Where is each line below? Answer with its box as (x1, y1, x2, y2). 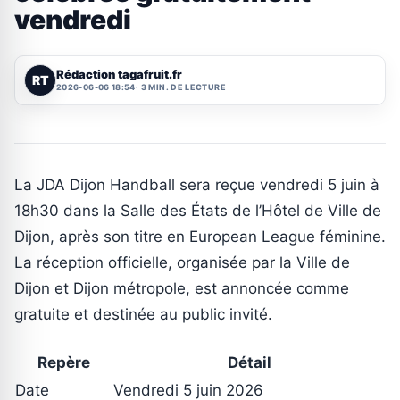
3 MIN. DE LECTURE (140, 82, 226, 93)
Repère (37, 353, 90, 371)
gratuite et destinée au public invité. (14, 304, 272, 323)
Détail (227, 353, 271, 371)
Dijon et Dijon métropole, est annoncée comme (14, 279, 349, 297)
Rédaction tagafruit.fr (56, 67, 182, 82)
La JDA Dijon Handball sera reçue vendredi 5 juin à (14, 175, 379, 194)
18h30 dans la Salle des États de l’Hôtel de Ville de (14, 201, 381, 220)
